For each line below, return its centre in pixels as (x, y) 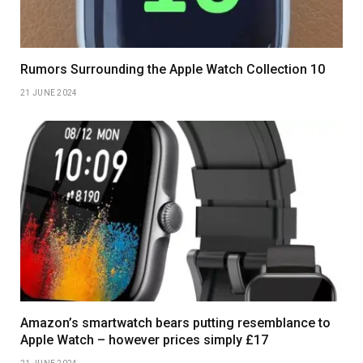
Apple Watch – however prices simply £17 (144, 340)
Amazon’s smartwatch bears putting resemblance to (175, 323)
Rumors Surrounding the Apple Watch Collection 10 (173, 69)
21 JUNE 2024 (49, 92)
